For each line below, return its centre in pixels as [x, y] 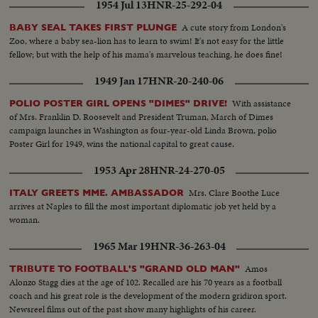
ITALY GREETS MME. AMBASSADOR [97, 193]
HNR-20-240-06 [186, 81]
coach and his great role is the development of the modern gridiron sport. [148, 296]
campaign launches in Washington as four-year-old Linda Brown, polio [143, 131]
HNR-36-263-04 [188, 247]
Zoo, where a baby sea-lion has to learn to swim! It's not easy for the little [147, 41]
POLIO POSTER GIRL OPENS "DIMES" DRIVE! [119, 104]
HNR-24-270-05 [187, 171]
